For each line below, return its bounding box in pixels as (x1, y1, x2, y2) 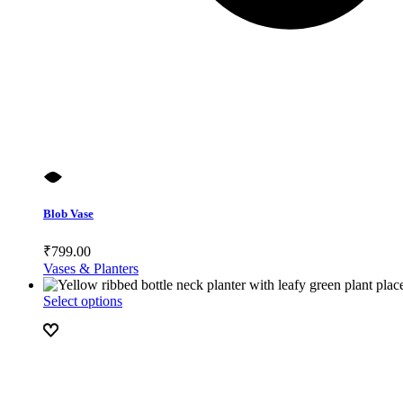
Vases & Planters (43, 260, 139, 276)
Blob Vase (43, 206, 94, 220)
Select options (43, 292, 122, 309)
